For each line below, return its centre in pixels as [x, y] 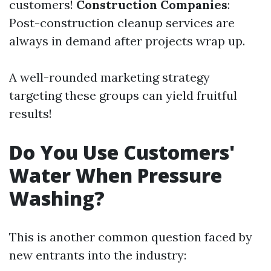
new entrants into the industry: [98, 255]
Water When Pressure [116, 175]
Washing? [57, 198]
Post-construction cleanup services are [122, 23]
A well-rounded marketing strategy [109, 77]
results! [31, 113]
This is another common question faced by [131, 237]
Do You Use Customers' [122, 152]
